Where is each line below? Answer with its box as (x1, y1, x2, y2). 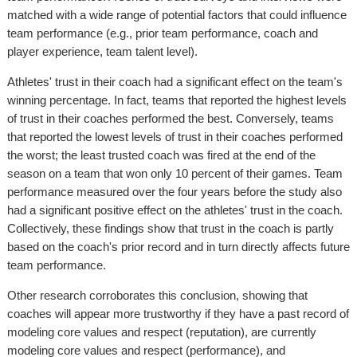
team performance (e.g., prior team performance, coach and (7, 26, 318, 41)
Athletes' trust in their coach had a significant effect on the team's (7, 75, 343, 89)
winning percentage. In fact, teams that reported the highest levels (7, 93, 347, 108)
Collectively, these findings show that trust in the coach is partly (7, 222, 334, 236)
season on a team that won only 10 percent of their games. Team (7, 167, 343, 181)
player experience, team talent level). (7, 45, 198, 59)
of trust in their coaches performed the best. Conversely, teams (7, 112, 334, 126)
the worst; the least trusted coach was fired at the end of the (7, 148, 316, 163)
